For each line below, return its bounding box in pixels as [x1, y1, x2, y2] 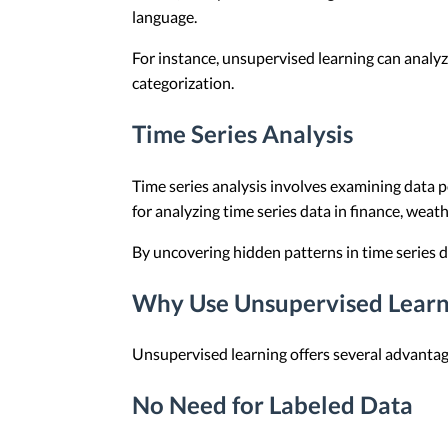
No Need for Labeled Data [132, 390, 413, 420]
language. [132, 6, 197, 26]
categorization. [132, 72, 234, 92]
